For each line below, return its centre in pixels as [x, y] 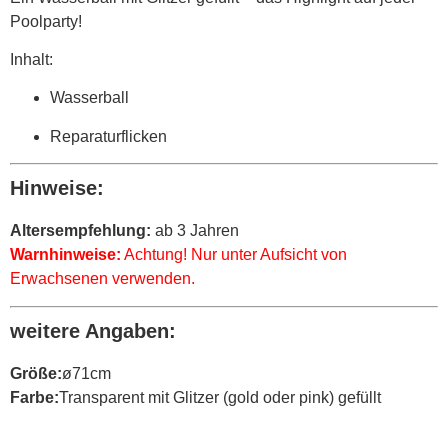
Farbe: [34, 397]
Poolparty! [46, 21]
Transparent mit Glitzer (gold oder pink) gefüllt [220, 397]
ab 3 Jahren [195, 231]
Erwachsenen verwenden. [102, 279]
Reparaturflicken [108, 136]
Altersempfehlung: [80, 231]
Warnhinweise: [65, 255]
